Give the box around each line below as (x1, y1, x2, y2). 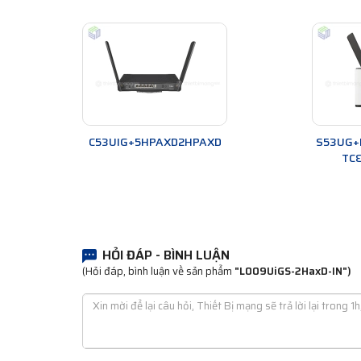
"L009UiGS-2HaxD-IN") (234, 263, 351, 280)
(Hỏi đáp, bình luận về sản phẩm (82, 263, 234, 280)
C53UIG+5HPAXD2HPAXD (88, 133, 222, 151)
